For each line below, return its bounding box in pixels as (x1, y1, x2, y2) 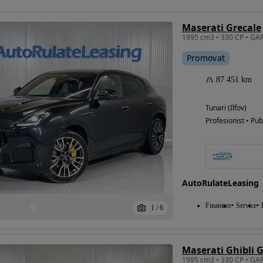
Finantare (205, 201, 231, 210)
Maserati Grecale (181, 21, 261, 35)
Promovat (186, 52, 225, 64)
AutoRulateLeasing (181, 177, 259, 189)
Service (235, 201, 257, 210)
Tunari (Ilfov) (205, 103, 247, 113)
